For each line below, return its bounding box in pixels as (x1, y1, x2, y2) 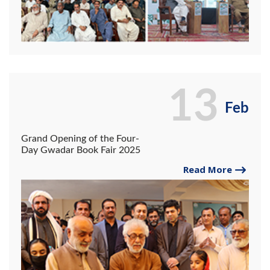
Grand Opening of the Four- (21, 134, 139, 144)
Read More (183, 163, 232, 176)
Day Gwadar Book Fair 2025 (21, 145, 140, 155)
